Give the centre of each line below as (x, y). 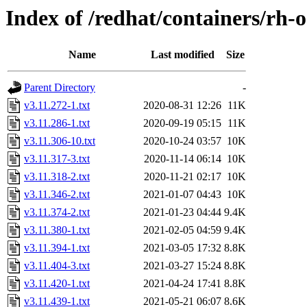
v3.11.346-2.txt (57, 195)
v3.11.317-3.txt (57, 159)
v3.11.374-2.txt (57, 212)
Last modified (182, 55)
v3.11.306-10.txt (60, 141)
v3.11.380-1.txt (57, 230)
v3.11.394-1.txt (57, 248)
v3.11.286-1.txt (57, 123)
